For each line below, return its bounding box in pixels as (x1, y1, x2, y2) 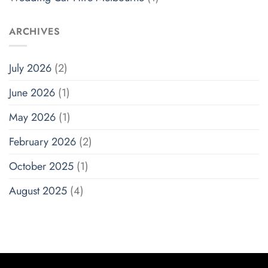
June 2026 (9, 85, 55, 101)
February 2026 (9, 134, 76, 150)
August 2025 (9, 183, 67, 199)
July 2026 (9, 60, 51, 77)
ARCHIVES (9, 24, 60, 38)
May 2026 (9, 109, 56, 126)
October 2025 (9, 159, 74, 175)
